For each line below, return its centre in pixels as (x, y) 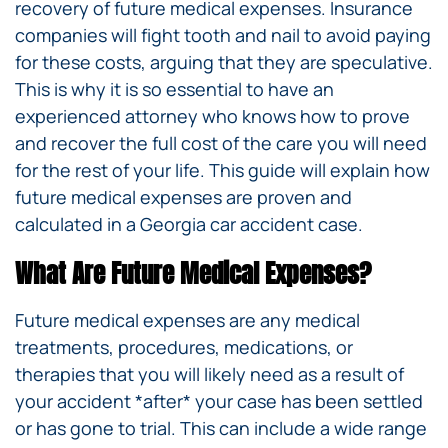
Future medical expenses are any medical (187, 320)
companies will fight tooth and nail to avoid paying (223, 34)
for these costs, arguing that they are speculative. (224, 61)
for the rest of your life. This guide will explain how (222, 169)
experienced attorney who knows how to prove (212, 115)
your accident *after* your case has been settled (219, 401)
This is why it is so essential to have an (174, 88)
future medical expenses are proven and (183, 196)
